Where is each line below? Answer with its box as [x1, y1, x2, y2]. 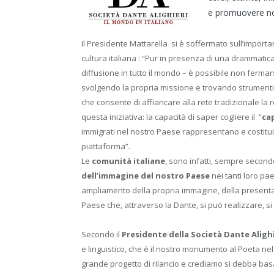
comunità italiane [92, 155, 165, 166]
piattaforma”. [81, 140, 130, 152]
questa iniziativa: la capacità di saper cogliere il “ [81, 111, 262, 122]
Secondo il [81, 229, 122, 240]
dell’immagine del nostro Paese [81, 169, 212, 181]
